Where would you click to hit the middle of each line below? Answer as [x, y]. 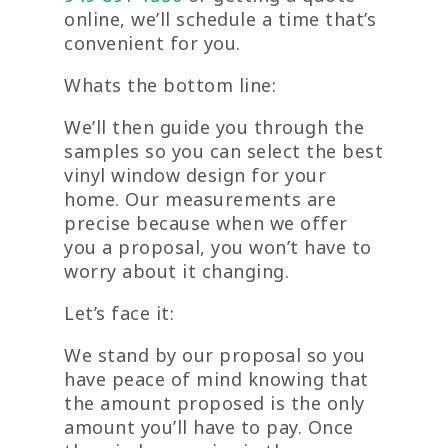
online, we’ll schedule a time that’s [220, 19]
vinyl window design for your [195, 175]
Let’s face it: [119, 313]
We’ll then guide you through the [214, 127]
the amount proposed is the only [214, 403]
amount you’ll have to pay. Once [209, 427]
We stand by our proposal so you [215, 355]
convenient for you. [152, 43]
